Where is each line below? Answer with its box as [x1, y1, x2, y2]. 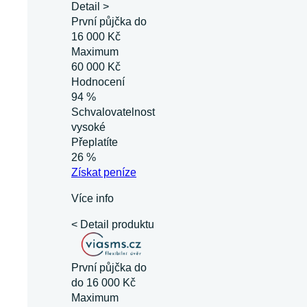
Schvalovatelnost [71, 106, 155, 118]
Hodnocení [71, 76, 125, 88]
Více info [71, 193, 114, 204]
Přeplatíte [71, 136, 118, 148]
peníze [101, 167, 136, 178]
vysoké [71, 121, 108, 133]
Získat [71, 167, 101, 178]
